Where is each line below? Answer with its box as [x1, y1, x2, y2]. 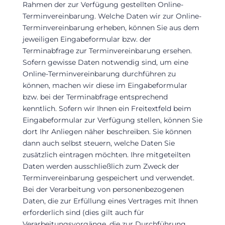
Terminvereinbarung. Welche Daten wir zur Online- [22, 11, 201, 21]
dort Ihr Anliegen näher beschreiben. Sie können [22, 127, 191, 136]
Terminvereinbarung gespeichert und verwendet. [22, 173, 194, 182]
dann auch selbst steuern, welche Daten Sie [22, 138, 175, 148]
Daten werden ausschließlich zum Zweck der [22, 161, 179, 171]
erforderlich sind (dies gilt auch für [22, 207, 144, 217]
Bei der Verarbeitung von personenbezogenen [22, 184, 184, 194]
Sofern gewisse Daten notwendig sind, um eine [22, 57, 188, 67]
